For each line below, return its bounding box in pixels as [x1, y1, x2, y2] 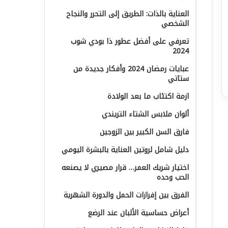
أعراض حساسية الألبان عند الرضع [88, 206, 189, 220]
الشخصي [161, 17, 189, 31]
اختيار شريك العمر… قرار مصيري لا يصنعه [62, 161, 189, 175]
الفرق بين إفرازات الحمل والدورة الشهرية [64, 188, 189, 202]
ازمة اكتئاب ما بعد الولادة [107, 90, 189, 103]
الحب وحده [157, 170, 189, 184]
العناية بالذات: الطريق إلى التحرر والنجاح [66, 7, 189, 21]
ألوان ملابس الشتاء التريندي [102, 107, 189, 121]
